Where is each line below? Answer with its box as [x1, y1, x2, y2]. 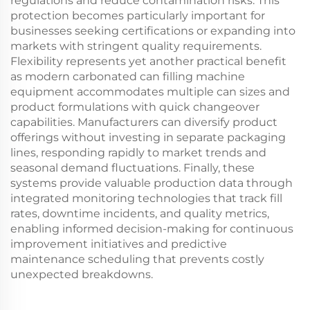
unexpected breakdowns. [10, 268, 153, 281]
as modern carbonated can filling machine [10, 70, 245, 83]
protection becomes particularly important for [10, 9, 265, 22]
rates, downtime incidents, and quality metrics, [10, 207, 269, 220]
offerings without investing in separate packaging [10, 131, 286, 144]
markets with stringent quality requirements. [10, 39, 262, 53]
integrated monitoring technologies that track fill [10, 192, 282, 205]
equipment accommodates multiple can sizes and [10, 85, 290, 98]
